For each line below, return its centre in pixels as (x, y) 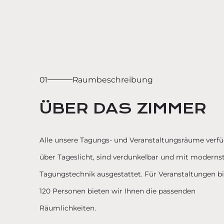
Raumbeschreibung (112, 79)
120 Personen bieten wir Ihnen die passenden (118, 191)
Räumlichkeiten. (68, 208)
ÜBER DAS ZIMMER (123, 109)
